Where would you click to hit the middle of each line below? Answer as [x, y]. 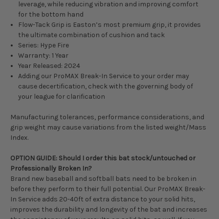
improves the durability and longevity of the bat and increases [109, 210]
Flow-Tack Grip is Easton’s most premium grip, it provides [110, 25]
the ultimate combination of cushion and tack [92, 35]
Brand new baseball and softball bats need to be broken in [103, 179]
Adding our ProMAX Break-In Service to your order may [104, 76]
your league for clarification [62, 97]
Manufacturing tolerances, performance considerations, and [107, 117]
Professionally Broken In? [51, 169]
